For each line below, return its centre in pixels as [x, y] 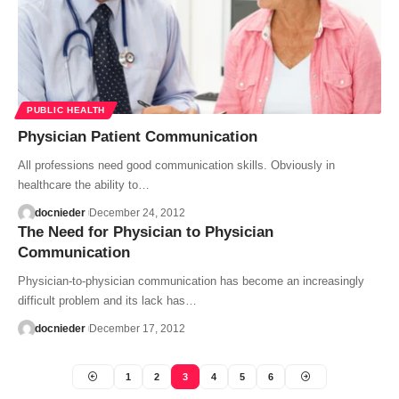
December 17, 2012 [137, 328]
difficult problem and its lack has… [107, 300]
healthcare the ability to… [84, 184]
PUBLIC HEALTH [66, 110]
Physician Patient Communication [138, 136]
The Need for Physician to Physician [146, 232]
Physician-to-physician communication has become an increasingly [191, 281]
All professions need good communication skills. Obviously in [176, 165]
